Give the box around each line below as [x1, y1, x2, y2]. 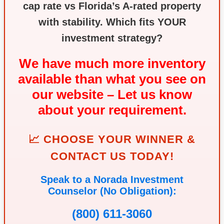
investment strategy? [61, 32, 162, 43]
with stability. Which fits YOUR [38, 16, 186, 27]
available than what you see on [18, 71, 206, 86]
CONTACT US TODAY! [50, 149, 174, 162]
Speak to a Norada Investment [40, 173, 183, 185]
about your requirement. [37, 102, 186, 117]
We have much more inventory [18, 55, 205, 71]
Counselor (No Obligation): [47, 185, 176, 196]
